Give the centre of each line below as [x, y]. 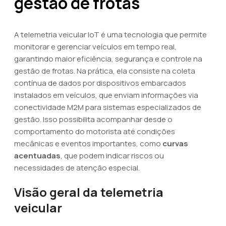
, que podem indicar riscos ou [112, 156]
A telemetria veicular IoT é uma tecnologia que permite [110, 35]
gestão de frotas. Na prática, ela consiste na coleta [105, 71]
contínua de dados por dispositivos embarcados [100, 83]
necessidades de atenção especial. [77, 168]
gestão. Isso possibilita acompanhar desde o [93, 119]
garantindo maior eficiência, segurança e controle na [108, 59]
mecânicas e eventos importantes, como [88, 144]
